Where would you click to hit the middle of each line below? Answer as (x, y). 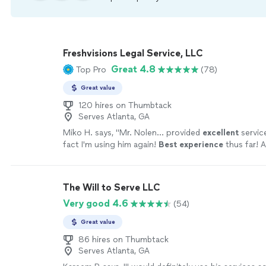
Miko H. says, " (91, 133)
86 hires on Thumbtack (123, 240)
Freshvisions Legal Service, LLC (133, 53)
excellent (221, 133)
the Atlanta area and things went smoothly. (146, 156)
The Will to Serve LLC (112, 187)
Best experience (191, 145)
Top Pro (91, 69)
